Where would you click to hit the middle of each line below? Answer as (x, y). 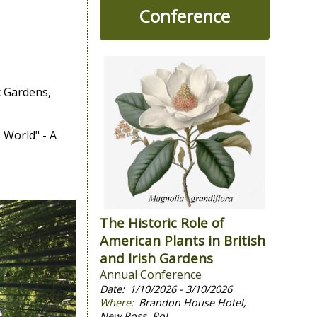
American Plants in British (182, 241)
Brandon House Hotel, (192, 303)
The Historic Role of (162, 223)
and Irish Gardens (156, 258)
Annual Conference (150, 275)
